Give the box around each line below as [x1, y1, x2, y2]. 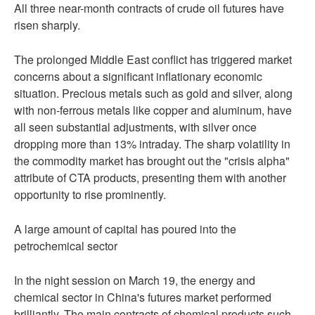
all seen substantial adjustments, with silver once [14, 119, 257, 135]
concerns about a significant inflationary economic [14, 68, 262, 84]
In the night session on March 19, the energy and [14, 272, 255, 288]
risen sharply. [14, 17, 80, 33]
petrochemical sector [14, 238, 117, 254]
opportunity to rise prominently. [14, 186, 166, 202]
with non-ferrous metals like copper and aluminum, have [14, 102, 292, 118]
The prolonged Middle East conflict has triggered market [14, 51, 292, 67]
